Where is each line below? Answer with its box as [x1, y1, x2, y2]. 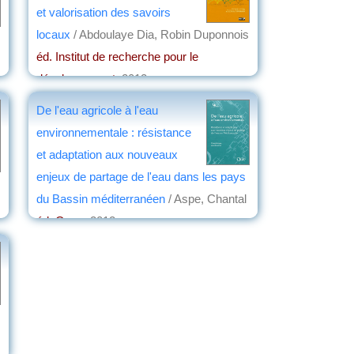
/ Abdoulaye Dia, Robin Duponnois [70, 27, 249, 41]
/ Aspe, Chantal [165, 191, 247, 205]
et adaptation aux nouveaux [36, 147, 178, 161]
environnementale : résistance [36, 125, 191, 139]
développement [36, 71, 115, 85]
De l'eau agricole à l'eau [36, 103, 158, 117]
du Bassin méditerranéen [36, 191, 165, 205]
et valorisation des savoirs [36, 5, 171, 19]
